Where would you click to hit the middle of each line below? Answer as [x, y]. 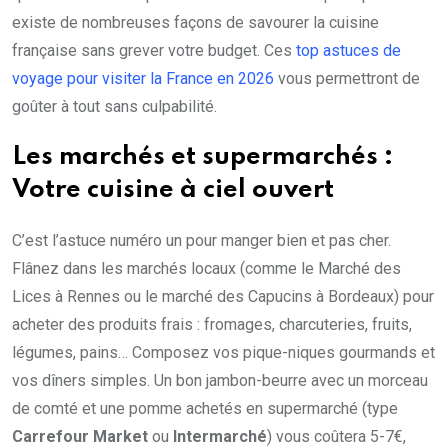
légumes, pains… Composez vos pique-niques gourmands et [223, 353]
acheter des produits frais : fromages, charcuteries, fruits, [212, 325]
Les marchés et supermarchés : [202, 158]
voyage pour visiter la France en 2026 [143, 79]
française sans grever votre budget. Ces [154, 51]
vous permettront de [347, 79]
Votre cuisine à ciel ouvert [173, 191]
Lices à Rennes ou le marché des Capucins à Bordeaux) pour [223, 297]
